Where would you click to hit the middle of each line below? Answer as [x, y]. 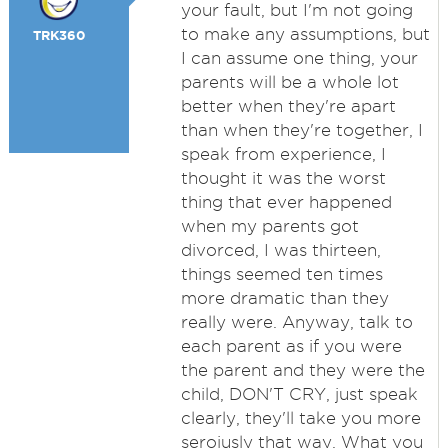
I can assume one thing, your [299, 58]
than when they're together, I [301, 130]
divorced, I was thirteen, [280, 250]
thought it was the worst [283, 178]
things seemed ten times [281, 274]
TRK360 [58, 35]
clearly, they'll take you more [300, 418]
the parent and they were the [302, 370]
